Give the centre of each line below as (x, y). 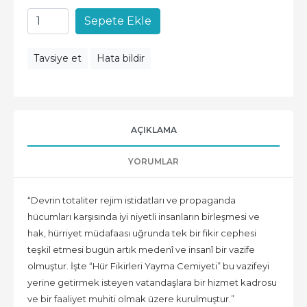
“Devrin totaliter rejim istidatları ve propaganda (132, 200)
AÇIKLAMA (153, 130)
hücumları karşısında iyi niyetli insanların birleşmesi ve (144, 216)
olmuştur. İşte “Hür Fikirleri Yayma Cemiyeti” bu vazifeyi (148, 266)
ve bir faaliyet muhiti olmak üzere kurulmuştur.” (131, 298)
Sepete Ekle (118, 21)
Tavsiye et (58, 58)
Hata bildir (121, 58)
